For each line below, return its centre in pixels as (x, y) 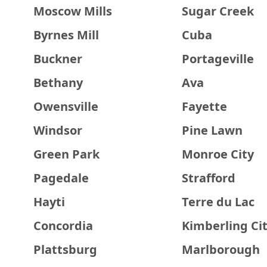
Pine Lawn (212, 130)
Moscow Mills (73, 11)
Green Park (66, 154)
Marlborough (221, 249)
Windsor (58, 130)
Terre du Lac (218, 202)
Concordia (63, 226)
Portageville (218, 59)
